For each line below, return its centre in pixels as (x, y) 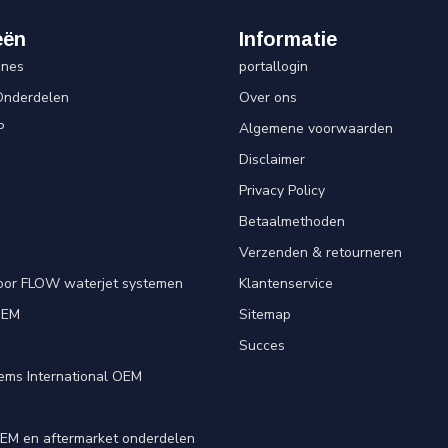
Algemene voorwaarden (316, 128)
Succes (262, 345)
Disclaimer (272, 159)
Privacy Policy (282, 190)
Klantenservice (286, 283)
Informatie (288, 38)
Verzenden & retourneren (320, 252)
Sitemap (265, 314)
